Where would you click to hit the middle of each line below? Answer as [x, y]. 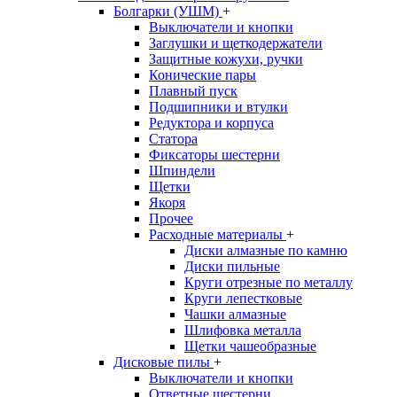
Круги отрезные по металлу [269, 282]
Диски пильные [232, 266]
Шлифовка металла [243, 330]
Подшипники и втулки [218, 107]
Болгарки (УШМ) [168, 11]
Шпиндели [182, 171]
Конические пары [202, 75]
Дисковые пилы [163, 362]
